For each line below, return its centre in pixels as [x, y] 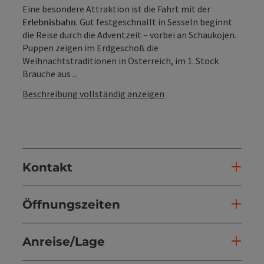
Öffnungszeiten [71, 204]
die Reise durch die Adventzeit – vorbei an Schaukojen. [129, 34]
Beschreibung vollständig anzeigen [93, 93]
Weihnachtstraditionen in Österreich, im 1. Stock [121, 60]
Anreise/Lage [64, 241]
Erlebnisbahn [49, 22]
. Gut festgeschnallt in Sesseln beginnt [154, 22]
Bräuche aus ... [50, 73]
